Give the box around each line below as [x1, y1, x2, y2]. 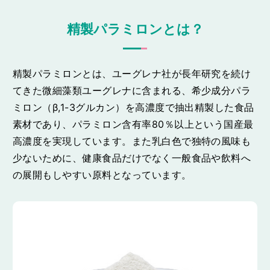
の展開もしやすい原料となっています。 [12, 169, 192, 181]
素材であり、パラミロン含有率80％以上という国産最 [12, 118, 254, 131]
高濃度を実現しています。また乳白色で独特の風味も [12, 135, 251, 148]
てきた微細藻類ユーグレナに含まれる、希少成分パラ [12, 84, 251, 97]
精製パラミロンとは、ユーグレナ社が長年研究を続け [12, 67, 251, 80]
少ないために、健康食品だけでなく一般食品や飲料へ [12, 152, 251, 165]
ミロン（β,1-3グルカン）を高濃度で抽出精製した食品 [12, 101, 254, 114]
